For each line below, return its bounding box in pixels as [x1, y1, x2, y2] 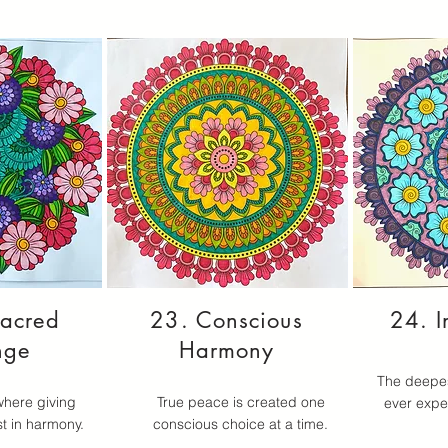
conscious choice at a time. [153, 415, 328, 433]
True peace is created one [156, 393, 325, 411]
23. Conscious [150, 306, 303, 334]
